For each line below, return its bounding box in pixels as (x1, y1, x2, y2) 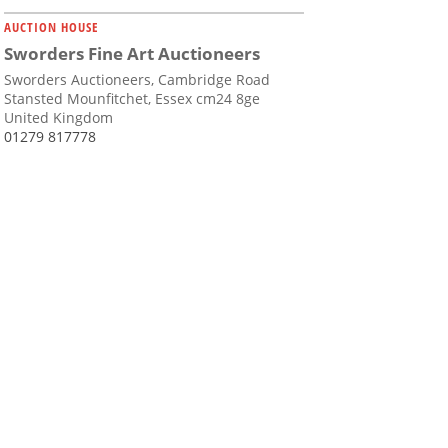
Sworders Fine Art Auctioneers (4, 42, 260, 66)
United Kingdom (4, 108, 113, 128)
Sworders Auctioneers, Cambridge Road (4, 70, 270, 90)
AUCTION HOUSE (4, 18, 99, 37)
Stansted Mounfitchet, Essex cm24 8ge (4, 89, 260, 109)
